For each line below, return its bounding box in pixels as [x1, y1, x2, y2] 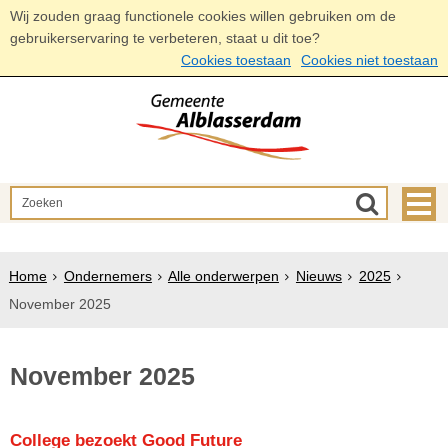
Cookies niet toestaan [301, 52, 438, 68]
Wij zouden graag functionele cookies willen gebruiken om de [10, 8, 396, 24]
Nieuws [295, 268, 342, 284]
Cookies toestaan [181, 52, 291, 68]
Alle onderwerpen [167, 268, 279, 284]
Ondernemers [63, 268, 152, 284]
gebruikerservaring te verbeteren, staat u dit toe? [10, 30, 320, 46]
